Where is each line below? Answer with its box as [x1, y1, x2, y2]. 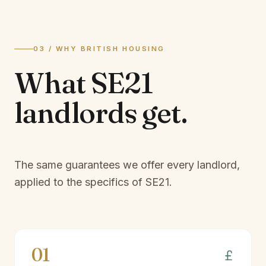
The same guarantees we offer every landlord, [14, 159, 240, 171]
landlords [14, 95, 142, 130]
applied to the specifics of [14, 176, 145, 188]
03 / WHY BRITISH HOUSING [33, 45, 165, 53]
